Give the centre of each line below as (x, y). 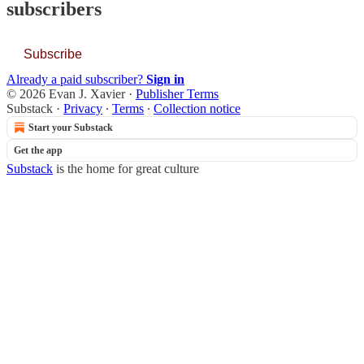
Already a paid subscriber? (76, 79)
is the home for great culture (126, 168)
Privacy (83, 108)
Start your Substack (71, 127)
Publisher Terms (177, 93)
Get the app (38, 150)
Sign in (165, 79)
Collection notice (197, 108)
